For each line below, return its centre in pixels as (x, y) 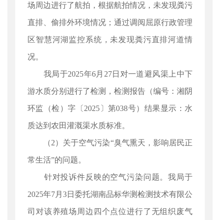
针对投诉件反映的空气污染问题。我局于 (110, 177)
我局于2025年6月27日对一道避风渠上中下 (110, 74)
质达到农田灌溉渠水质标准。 (79, 125)
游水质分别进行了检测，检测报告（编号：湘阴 (110, 91)
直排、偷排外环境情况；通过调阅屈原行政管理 (110, 22)
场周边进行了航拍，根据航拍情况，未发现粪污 (110, 5)
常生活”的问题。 (57, 160)
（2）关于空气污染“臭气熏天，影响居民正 (110, 143)
